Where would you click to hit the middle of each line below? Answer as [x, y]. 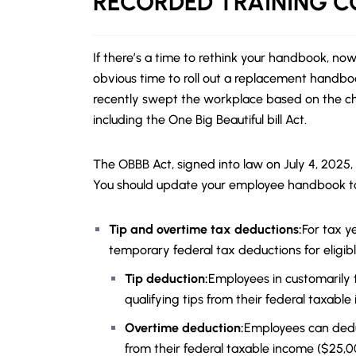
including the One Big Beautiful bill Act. [200, 120]
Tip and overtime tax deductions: [205, 229]
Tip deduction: [166, 279]
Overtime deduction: [184, 328]
